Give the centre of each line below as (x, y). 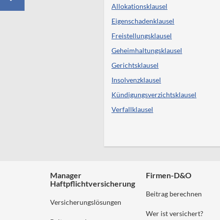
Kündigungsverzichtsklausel (154, 95)
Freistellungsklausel (142, 36)
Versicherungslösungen (86, 202)
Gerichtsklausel (135, 65)
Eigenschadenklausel (143, 21)
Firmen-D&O (169, 175)
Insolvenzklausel (136, 80)
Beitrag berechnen (174, 194)
